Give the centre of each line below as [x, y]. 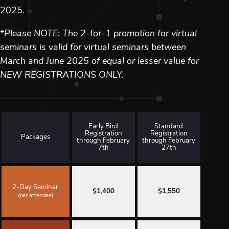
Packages [35, 137]
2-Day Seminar [36, 187]
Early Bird [104, 126]
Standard [169, 126]
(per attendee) [35, 196]
